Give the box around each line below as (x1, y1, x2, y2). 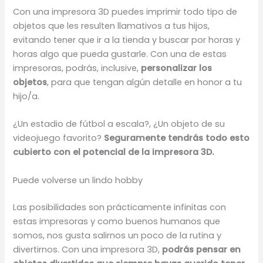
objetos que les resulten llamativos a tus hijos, (13, 20, 210, 32)
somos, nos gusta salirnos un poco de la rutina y (13, 229, 222, 241)
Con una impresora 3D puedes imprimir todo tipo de (13, 6, 238, 18)
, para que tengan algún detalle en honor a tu (47, 76, 242, 89)
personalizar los (141, 62, 213, 75)
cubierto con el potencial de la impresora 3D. (13, 146, 214, 159)
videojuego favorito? (13, 132, 104, 144)
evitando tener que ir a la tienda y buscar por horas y (13, 34, 241, 46)
